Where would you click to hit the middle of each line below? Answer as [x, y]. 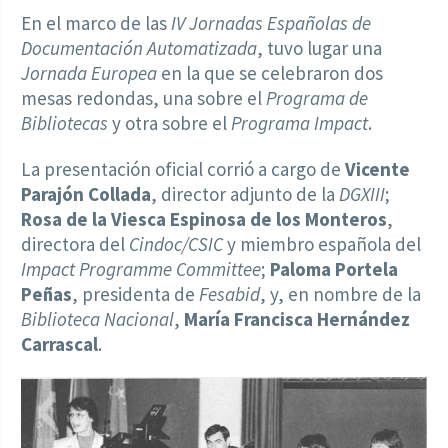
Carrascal [59, 343]
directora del [75, 243]
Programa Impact [299, 122]
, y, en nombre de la [340, 293]
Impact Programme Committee [141, 268]
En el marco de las [96, 22]
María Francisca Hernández [295, 318]
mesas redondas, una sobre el [143, 97]
